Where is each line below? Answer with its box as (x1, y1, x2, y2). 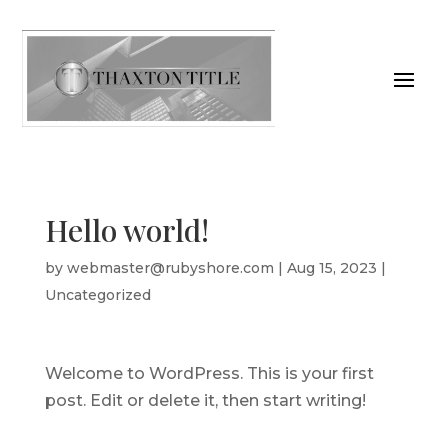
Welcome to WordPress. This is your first (44, 363, 374, 383)
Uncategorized (44, 285, 151, 304)
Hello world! (44, 209, 209, 250)
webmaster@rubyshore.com (66, 258, 274, 277)
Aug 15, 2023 (286, 258, 377, 277)
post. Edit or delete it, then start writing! (44, 390, 366, 410)
